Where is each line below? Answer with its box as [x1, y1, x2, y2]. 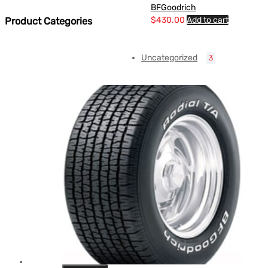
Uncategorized [141, 53, 198, 63]
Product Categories [5, 16, 92, 28]
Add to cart [186, 15, 229, 26]
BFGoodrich [150, 2, 196, 13]
